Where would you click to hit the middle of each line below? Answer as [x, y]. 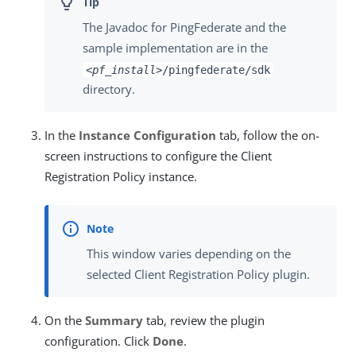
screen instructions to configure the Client [158, 156]
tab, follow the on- [268, 135]
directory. [109, 89]
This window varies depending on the [189, 253]
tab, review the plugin [204, 320]
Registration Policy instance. [121, 177]
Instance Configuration [147, 135]
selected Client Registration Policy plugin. [198, 274]
